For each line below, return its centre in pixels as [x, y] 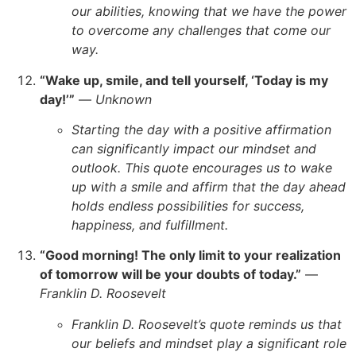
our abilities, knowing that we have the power [209, 12]
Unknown [124, 99]
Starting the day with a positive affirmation [201, 129]
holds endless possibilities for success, [188, 205]
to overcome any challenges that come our [201, 31]
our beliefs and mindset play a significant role [209, 343]
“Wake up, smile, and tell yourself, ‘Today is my [184, 80]
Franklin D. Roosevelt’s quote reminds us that [207, 324]
